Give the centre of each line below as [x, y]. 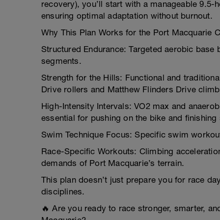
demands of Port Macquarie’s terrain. [113, 163]
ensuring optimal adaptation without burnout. [127, 16]
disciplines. [63, 192]
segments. [61, 61]
